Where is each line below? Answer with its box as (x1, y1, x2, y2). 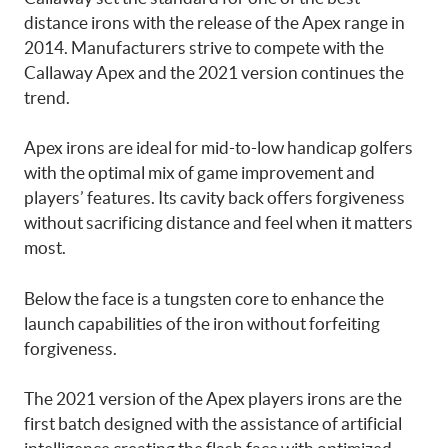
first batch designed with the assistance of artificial (24, 414, 402, 433)
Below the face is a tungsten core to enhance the (24, 288, 384, 308)
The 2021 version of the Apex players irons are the (24, 389, 402, 408)
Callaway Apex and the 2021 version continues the (24, 62, 404, 82)
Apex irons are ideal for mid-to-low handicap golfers (24, 138, 413, 157)
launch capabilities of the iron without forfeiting (24, 313, 380, 333)
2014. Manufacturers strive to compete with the (24, 37, 384, 57)
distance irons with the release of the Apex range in (24, 12, 405, 32)
